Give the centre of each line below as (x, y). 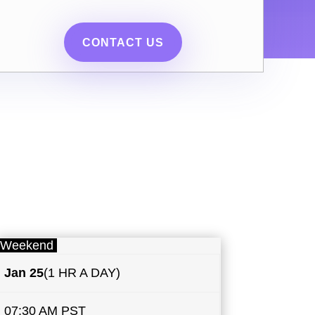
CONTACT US (123, 42)
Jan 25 (24, 272)
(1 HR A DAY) (82, 272)
